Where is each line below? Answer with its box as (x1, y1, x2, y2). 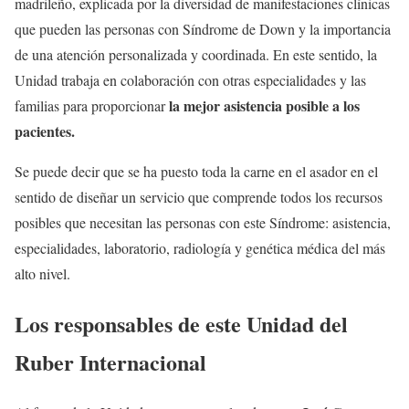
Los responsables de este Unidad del (15, 308, 348, 341)
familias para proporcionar (15, 96, 165, 116)
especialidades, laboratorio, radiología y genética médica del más (15, 238, 385, 258)
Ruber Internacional (15, 346, 206, 379)
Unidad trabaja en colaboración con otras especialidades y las (15, 70, 366, 90)
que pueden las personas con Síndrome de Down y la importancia (15, 19, 391, 39)
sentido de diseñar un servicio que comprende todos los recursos (15, 187, 383, 207)
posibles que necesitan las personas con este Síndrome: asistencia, (15, 213, 391, 233)
